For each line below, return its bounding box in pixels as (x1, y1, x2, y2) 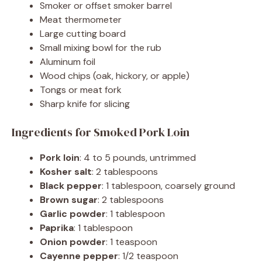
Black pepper (40, 179, 102, 192)
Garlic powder (40, 207, 106, 220)
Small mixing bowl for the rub (40, 41, 161, 54)
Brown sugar (40, 193, 98, 206)
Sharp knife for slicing (40, 97, 130, 110)
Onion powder (40, 235, 106, 248)
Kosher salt (40, 165, 92, 178)
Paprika (40, 221, 74, 234)
